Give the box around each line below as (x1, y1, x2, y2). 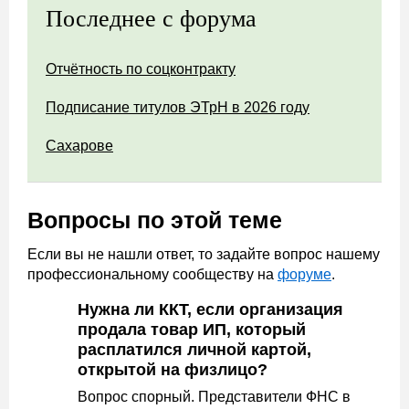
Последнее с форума (46, 5, 257, 32)
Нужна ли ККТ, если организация (78, 300, 343, 319)
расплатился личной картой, (78, 341, 311, 359)
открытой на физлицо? (78, 361, 267, 379)
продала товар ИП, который (78, 320, 306, 339)
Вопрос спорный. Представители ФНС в (78, 389, 351, 404)
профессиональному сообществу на (27, 267, 278, 282)
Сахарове (46, 138, 113, 153)
